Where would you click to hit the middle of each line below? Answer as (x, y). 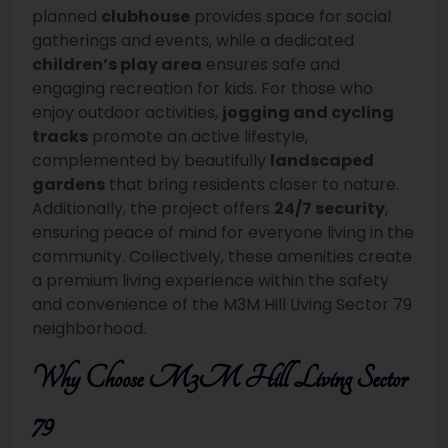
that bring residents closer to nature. (252, 185)
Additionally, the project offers (153, 209)
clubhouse (145, 17)
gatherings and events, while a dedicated (193, 41)
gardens (68, 185)
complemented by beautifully (151, 161)
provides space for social (290, 17)
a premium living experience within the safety (210, 281)
